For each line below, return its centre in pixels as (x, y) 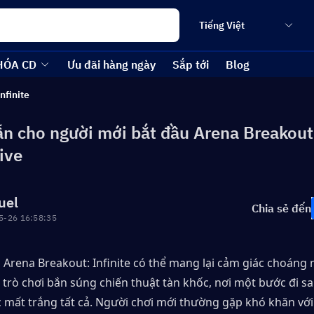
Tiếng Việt (222, 25)
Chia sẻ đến (281, 208)
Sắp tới (191, 64)
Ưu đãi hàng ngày (111, 64)
